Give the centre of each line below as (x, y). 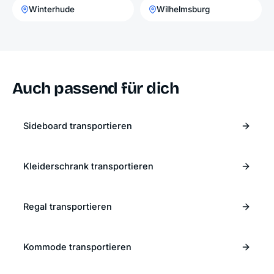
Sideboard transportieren (78, 126)
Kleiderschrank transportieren (88, 166)
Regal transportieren (68, 207)
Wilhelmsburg (183, 9)
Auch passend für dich (96, 89)
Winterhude (52, 9)
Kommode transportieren (77, 247)
